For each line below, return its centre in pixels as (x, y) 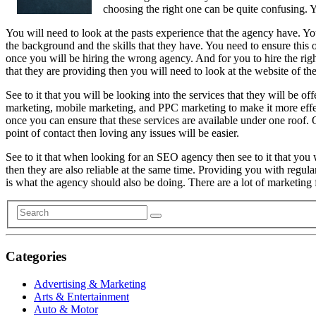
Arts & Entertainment (81, 296)
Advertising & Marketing (90, 284)
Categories (36, 256)
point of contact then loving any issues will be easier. (122, 133)
